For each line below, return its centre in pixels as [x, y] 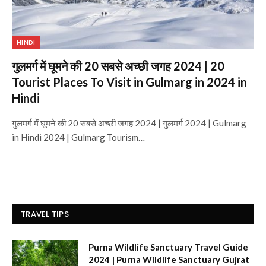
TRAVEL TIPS [45, 214]
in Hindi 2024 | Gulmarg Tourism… [78, 137]
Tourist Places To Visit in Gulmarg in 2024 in [129, 82]
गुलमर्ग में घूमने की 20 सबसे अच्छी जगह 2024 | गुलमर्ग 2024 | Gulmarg [129, 123]
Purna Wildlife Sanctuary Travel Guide [168, 247]
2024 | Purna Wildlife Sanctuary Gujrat [169, 259]
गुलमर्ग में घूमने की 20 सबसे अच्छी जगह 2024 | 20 [118, 66]
